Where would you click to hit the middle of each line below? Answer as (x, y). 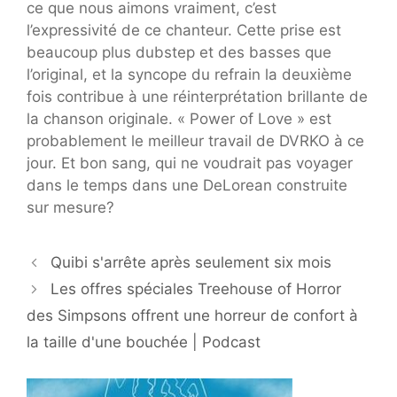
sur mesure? (70, 208)
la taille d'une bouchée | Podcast (144, 343)
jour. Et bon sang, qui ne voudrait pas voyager (190, 163)
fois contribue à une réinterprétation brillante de (197, 97)
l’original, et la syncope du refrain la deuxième (189, 75)
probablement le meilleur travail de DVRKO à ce (195, 141)
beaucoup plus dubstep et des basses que (179, 53)
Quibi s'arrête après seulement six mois (191, 263)
